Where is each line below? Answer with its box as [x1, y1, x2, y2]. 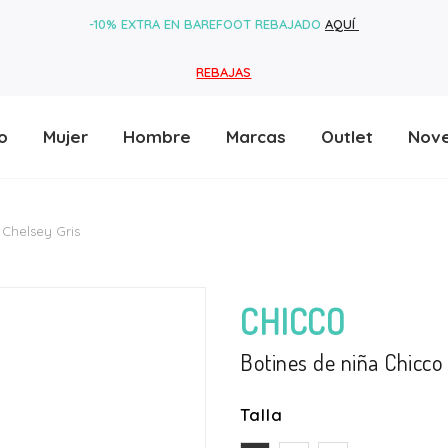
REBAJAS [196, 64, 252, 80]
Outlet [321, 126, 373, 147]
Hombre [123, 126, 191, 147]
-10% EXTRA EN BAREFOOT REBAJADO [88, 16, 325, 32]
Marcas [226, 126, 286, 147]
